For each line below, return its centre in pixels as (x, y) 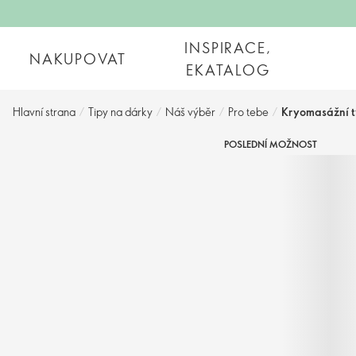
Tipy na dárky (120, 112)
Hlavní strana (44, 112)
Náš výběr (190, 112)
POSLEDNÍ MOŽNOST (270, 144)
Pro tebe (248, 112)
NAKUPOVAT (78, 58)
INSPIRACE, (228, 47)
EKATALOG (228, 70)
